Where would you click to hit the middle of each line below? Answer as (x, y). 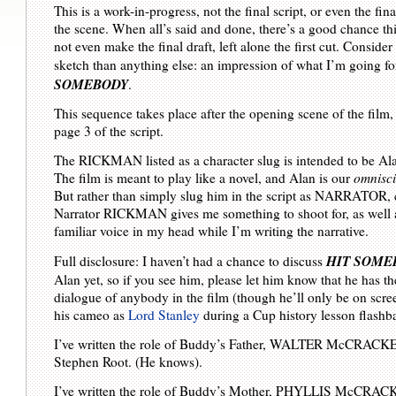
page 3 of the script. (109, 131)
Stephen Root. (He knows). (129, 361)
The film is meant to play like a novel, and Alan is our (204, 178)
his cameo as (91, 314)
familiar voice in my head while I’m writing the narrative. (212, 231)
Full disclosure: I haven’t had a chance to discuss (190, 260)
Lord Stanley (164, 314)
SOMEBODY (91, 84)
